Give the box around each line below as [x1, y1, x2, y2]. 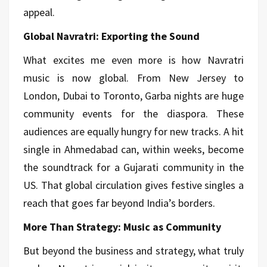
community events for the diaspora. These [23, 106, 244, 120]
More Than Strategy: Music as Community [23, 219, 221, 234]
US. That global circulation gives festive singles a [23, 178, 244, 192]
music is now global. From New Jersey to [23, 70, 244, 85]
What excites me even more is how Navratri [23, 52, 244, 67]
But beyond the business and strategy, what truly [23, 243, 244, 257]
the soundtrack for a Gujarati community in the [23, 160, 244, 174]
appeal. [23, 5, 55, 19]
